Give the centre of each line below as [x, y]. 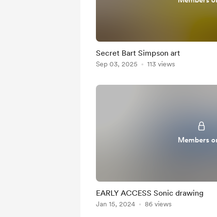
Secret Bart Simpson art [138, 53]
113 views [161, 64]
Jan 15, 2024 [116, 204]
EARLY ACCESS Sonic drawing [150, 193]
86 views [158, 204]
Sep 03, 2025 [117, 64]
